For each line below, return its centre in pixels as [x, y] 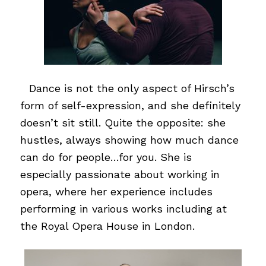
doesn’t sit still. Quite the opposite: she [123, 122]
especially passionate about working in [120, 174]
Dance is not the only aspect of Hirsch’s [132, 88]
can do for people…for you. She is [106, 157]
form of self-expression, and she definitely [130, 105]
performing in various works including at [123, 208]
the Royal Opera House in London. [107, 226]
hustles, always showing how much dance [129, 140]
